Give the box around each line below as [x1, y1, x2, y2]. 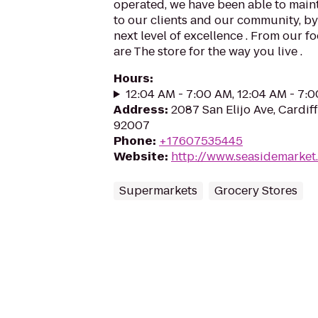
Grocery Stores [214, 182, 297, 199]
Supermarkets [119, 182, 197, 199]
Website [114, 148, 165, 165]
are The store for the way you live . [114, 43, 302, 60]
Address [114, 102, 165, 118]
